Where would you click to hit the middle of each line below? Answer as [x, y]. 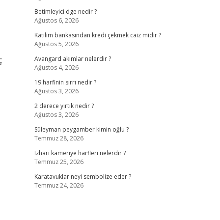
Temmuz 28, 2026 [59, 138]
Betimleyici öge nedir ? [65, 12]
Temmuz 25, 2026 [59, 162]
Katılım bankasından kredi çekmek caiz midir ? [97, 35]
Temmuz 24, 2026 [59, 185]
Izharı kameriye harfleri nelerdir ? [80, 153]
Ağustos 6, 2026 [56, 20]
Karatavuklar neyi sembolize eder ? [82, 177]
